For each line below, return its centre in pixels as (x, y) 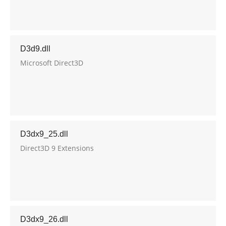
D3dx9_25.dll (44, 134)
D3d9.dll (35, 49)
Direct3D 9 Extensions (57, 148)
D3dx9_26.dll (44, 219)
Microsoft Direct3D (52, 63)
